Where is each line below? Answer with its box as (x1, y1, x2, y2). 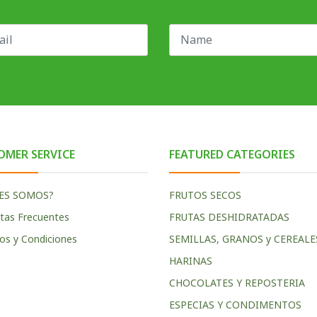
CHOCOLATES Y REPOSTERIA (169, 275, 305, 289)
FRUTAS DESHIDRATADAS (169, 209, 289, 224)
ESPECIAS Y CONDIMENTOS (169, 297, 301, 311)
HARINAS (169, 253, 212, 267)
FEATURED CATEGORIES (169, 146, 295, 162)
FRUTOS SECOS (169, 188, 241, 202)
